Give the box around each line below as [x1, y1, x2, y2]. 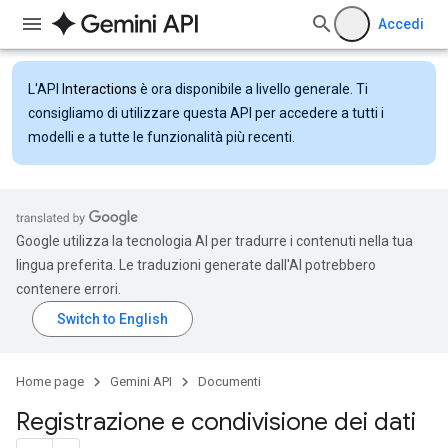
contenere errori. [16, 281, 121, 297]
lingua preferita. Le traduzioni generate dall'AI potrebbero [16, 257, 376, 273]
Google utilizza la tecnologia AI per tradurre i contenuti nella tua [16, 233, 413, 249]
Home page [16, 374, 84, 389]
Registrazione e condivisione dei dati [16, 407, 416, 437]
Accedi [378, 16, 424, 32]
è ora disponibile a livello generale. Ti [137, 81, 368, 97]
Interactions [62, 81, 137, 97]
